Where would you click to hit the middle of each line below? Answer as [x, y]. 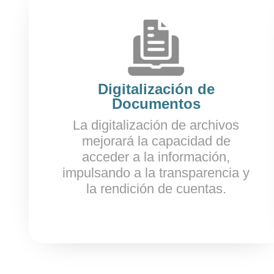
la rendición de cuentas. [156, 189]
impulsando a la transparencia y [156, 173]
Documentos [156, 104]
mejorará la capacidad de [156, 141]
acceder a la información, [156, 157]
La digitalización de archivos [156, 125]
